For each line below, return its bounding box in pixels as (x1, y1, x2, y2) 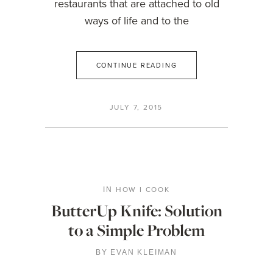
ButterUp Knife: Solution (51, 200, 222, 221)
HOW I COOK (115, 184, 170, 194)
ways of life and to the (84, 13, 189, 28)
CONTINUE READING (96, 60, 177, 70)
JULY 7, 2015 (109, 102, 163, 113)
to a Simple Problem (68, 219, 205, 241)
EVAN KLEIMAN (110, 248, 178, 257)
